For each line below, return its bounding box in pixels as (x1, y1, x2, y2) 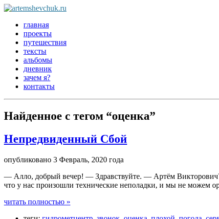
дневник (23, 65, 52, 73)
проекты (23, 29, 52, 38)
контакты (23, 82, 55, 90)
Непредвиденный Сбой (4, 132, 127, 145)
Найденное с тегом (4, 109, 106, 122)
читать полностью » (4, 197, 70, 206)
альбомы (23, 56, 52, 64)
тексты (23, 47, 46, 55)
